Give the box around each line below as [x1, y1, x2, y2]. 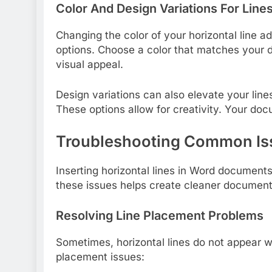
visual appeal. [56, 58, 123, 71]
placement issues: [56, 250, 144, 263]
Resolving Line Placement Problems [56, 208, 263, 223]
